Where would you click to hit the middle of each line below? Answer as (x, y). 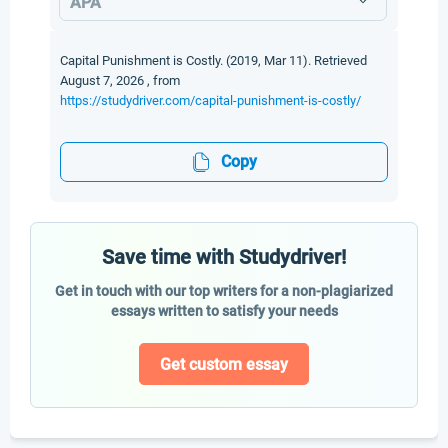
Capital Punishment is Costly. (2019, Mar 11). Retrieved (213, 60)
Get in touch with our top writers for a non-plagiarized (224, 291)
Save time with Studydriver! (224, 257)
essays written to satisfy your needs (224, 311)
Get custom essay (224, 364)
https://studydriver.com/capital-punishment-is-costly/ (210, 100)
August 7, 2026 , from (120, 80)
